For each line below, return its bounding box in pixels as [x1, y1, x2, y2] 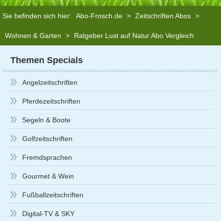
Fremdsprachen [22, 153, 72, 161]
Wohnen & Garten [5, 32, 61, 39]
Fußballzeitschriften [22, 191, 83, 199]
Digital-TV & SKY [22, 210, 74, 218]
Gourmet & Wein [22, 172, 74, 180]
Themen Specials [10, 55, 83, 65]
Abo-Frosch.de [76, 12, 122, 20]
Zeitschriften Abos [135, 12, 191, 20]
